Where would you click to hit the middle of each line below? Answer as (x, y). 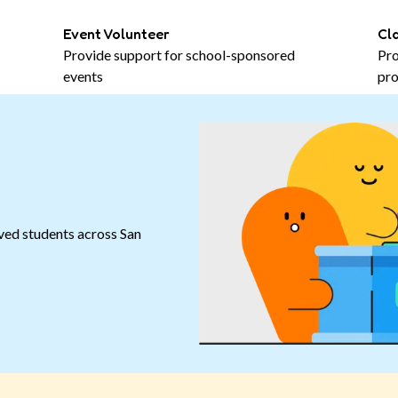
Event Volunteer (117, 33)
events (84, 76)
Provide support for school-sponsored (179, 54)
